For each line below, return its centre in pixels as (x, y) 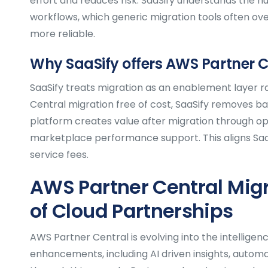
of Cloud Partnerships (132, 211)
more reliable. (63, 33)
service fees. (59, 154)
